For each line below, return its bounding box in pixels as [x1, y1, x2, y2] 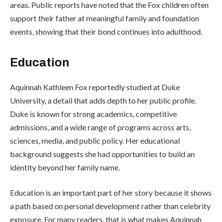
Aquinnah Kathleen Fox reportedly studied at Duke [10, 82, 180, 92]
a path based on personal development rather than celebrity [10, 201, 211, 211]
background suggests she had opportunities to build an [10, 149, 195, 159]
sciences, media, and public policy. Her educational [10, 135, 180, 145]
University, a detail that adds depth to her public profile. [10, 95, 196, 105]
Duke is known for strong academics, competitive [10, 109, 177, 118]
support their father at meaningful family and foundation [10, 13, 199, 23]
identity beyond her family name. [10, 162, 120, 172]
